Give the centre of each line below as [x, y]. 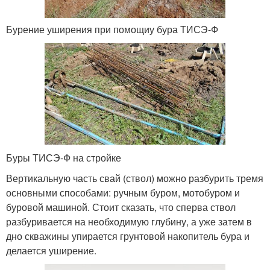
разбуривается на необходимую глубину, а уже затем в [129, 221]
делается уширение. [51, 250]
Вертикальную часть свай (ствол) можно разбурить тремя [135, 178]
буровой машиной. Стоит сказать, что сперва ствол [121, 207]
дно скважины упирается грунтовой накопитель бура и [128, 236]
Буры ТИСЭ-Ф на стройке [64, 157]
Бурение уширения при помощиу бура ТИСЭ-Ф [112, 30]
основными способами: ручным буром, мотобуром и [123, 192]
